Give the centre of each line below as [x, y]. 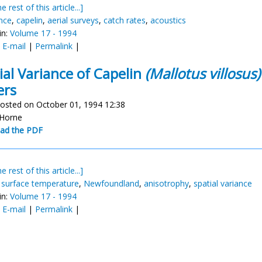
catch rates [125, 20]
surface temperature [40, 183]
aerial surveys [73, 20]
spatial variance [223, 183]
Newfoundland [111, 183]
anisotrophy [166, 183]
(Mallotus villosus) [203, 73]
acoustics [168, 20]
